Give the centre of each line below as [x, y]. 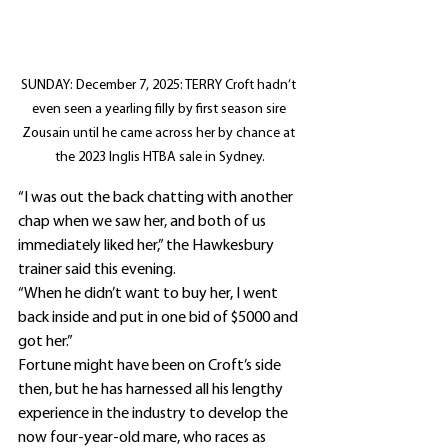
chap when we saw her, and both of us [143, 222]
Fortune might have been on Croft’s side [151, 366]
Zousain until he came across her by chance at [160, 134]
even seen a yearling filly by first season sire [160, 110]
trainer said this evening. [97, 270]
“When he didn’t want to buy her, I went [149, 294]
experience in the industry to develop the [154, 414]
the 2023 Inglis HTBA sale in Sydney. [160, 158]
